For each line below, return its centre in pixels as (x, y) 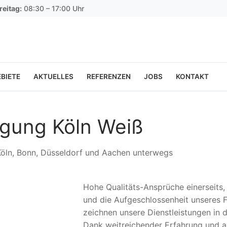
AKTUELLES (53, 77)
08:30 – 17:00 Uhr (53, 8)
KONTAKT (192, 77)
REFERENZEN (109, 77)
